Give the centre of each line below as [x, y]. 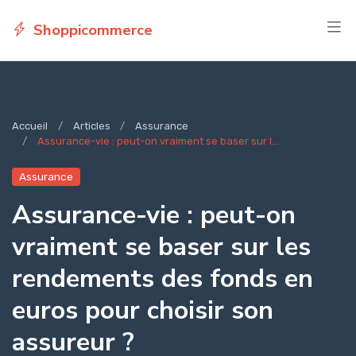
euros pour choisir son [143, 310]
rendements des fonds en [163, 278]
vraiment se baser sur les [161, 246]
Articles [91, 126]
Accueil [30, 126]
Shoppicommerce [93, 30]
